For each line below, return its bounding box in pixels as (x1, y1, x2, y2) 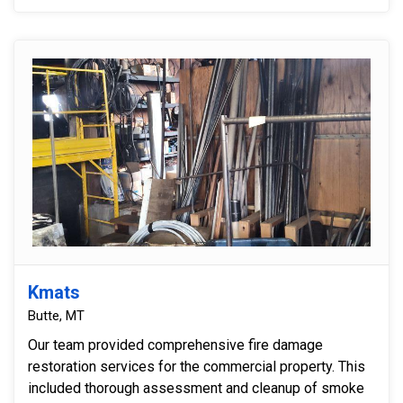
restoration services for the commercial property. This (28, 357, 365, 375)
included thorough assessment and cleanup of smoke (28, 379, 364, 397)
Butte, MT (28, 307, 85, 324)
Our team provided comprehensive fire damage (28, 336, 323, 354)
